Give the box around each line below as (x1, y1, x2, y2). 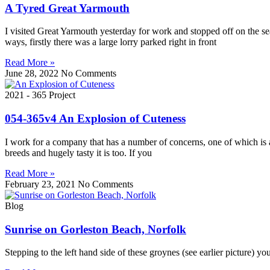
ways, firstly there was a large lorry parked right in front (5, 37, 216, 48)
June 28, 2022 (5, 68, 61, 79)
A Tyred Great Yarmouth (5, 1, 130, 14)
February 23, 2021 (5, 178, 78, 189)
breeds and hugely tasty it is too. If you (5, 147, 152, 158)
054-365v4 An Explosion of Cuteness (5, 112, 186, 125)
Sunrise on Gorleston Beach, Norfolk (5, 222, 186, 236)
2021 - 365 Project (5, 90, 75, 101)
